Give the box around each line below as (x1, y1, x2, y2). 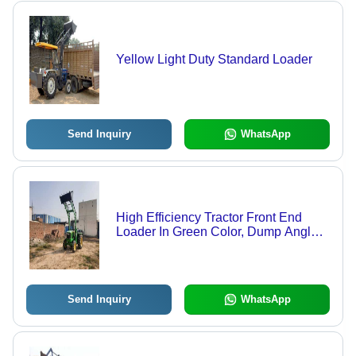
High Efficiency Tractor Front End (115, 211, 302, 225)
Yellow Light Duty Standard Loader (115, 52, 312, 67)
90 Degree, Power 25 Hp (115, 239, 256, 253)
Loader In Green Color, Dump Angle (115, 225, 318, 239)
